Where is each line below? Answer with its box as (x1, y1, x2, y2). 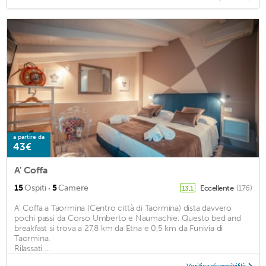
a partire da (13, 134, 45, 141)
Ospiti (24, 183, 46, 194)
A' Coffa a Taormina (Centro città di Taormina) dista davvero (14, 203, 232, 214)
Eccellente (200, 183, 235, 193)
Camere (58, 183, 88, 194)
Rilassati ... (14, 243, 50, 254)
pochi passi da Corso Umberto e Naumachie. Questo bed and (14, 213, 241, 224)
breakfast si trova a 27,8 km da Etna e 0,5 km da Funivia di (14, 223, 223, 234)
